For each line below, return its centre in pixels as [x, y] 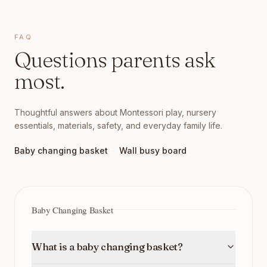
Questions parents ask [115, 59]
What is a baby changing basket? [107, 246]
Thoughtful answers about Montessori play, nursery [115, 112]
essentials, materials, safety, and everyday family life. [118, 125]
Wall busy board [153, 150]
